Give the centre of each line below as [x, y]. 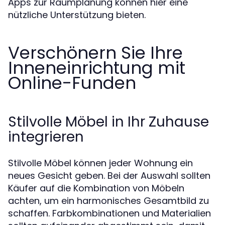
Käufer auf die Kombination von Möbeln [96, 188]
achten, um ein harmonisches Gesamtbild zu [108, 201]
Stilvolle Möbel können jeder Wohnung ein [100, 163]
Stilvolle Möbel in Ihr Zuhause [108, 122]
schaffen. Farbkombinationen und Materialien [109, 213]
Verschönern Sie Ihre [95, 53]
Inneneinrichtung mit [97, 68]
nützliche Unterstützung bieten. [77, 15]
